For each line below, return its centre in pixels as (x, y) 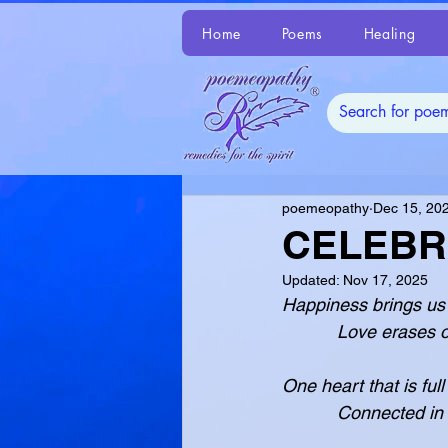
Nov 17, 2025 (385, 280)
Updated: (312, 280)
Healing (389, 33)
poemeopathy (325, 207)
